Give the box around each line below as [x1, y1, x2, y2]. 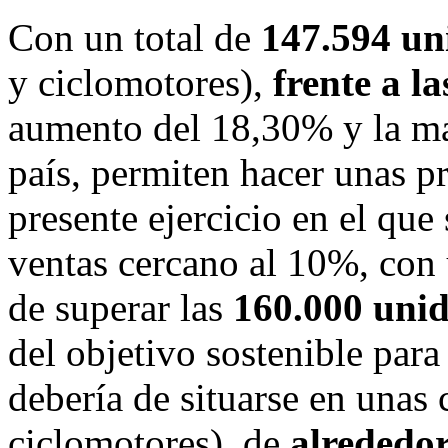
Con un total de [8, 15, 261, 59]
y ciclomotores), [8, 60, 273, 104]
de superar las [8, 285, 233, 329]
